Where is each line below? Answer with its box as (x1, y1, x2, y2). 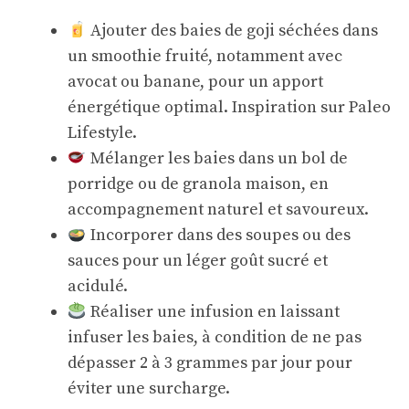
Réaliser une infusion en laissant (86, 301, 340, 322)
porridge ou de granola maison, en (68, 173, 329, 194)
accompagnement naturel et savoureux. (68, 199, 369, 220)
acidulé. (68, 276, 128, 297)
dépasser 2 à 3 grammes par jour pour (68, 352, 352, 373)
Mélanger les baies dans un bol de (86, 148, 348, 169)
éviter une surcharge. (68, 378, 230, 399)
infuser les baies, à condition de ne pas (68, 327, 362, 348)
